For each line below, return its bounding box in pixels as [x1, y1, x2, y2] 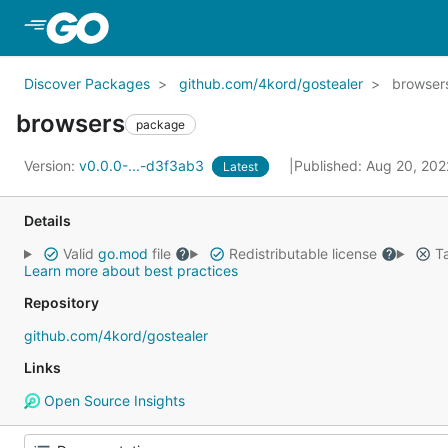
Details [24, 212, 71, 229]
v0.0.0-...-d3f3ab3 [79, 157, 208, 174]
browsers [16, 109, 125, 138]
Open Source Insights [39, 392, 185, 409]
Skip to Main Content [112, 17, 274, 37]
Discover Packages [24, 75, 150, 92]
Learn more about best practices [24, 262, 238, 279]
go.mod [97, 245, 148, 262]
